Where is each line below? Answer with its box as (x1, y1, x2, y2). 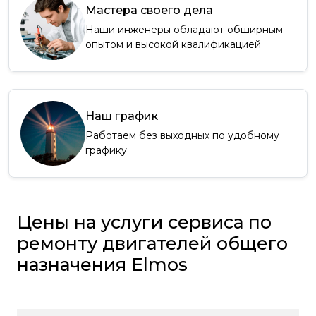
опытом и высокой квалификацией (85, 37, 261, 51)
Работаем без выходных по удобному (85, 128, 279, 142)
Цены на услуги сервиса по (17, 212, 272, 233)
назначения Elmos (17, 254, 188, 276)
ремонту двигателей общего (17, 233, 288, 255)
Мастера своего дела (85, 3, 213, 17)
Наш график (85, 109, 158, 123)
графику (85, 143, 127, 157)
